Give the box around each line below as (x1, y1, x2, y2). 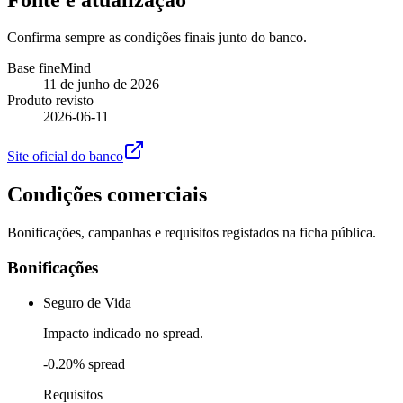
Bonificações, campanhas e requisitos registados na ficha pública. (7, 225, 376, 241)
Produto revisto (7, 93, 94, 109)
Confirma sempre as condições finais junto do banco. (7, 30, 307, 46)
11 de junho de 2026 (43, 76, 159, 93)
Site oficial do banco (7, 148, 123, 165)
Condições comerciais (7, 183, 207, 207)
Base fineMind (7, 60, 91, 76)
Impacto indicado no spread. (43, 325, 203, 341)
